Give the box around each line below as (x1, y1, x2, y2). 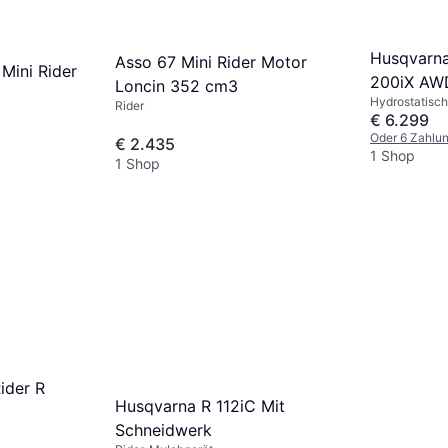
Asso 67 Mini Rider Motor (115, 51, 307, 72)
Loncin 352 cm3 (115, 75, 238, 96)
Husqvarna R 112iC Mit (115, 395, 285, 416)
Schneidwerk (115, 419, 212, 440)
